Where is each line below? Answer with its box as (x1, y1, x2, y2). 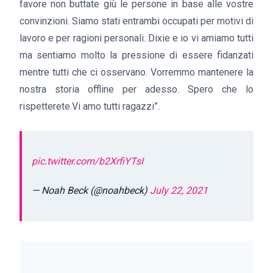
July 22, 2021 (150, 184, 208, 196)
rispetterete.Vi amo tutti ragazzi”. (19, 101, 160, 112)
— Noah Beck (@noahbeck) (32, 184, 150, 196)
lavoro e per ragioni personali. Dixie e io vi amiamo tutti (19, 32, 253, 44)
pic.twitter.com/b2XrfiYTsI (32, 155, 143, 167)
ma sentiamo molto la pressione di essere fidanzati (19, 49, 253, 61)
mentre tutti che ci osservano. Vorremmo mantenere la (19, 66, 253, 78)
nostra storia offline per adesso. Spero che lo (19, 83, 253, 95)
